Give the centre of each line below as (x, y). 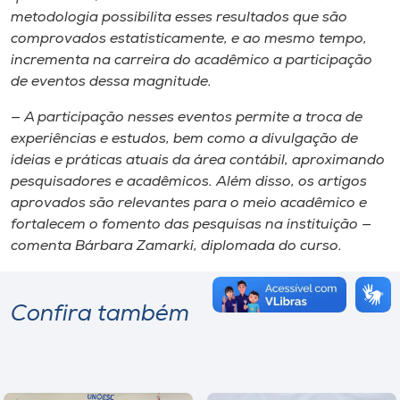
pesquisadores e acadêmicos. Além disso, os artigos (189, 182)
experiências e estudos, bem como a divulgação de (184, 139)
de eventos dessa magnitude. (113, 82)
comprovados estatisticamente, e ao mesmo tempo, (189, 39)
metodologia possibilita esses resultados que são (179, 17)
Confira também (100, 314)
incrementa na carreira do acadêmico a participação (192, 60)
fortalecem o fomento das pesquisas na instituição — (191, 225)
